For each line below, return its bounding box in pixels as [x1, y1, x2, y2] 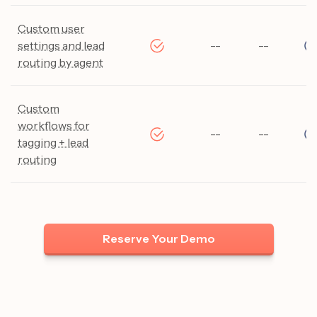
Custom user [18, 21, 85, 35]
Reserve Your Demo [102, 231, 215, 246]
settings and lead [18, 38, 105, 52]
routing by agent [18, 54, 103, 69]
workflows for [18, 117, 90, 132]
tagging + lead [18, 134, 88, 149]
